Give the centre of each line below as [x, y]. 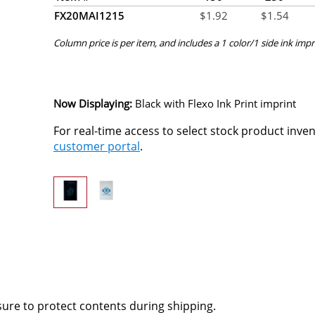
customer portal [97, 147]
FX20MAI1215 [89, 16]
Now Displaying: [93, 103]
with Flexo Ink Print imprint [230, 103]
